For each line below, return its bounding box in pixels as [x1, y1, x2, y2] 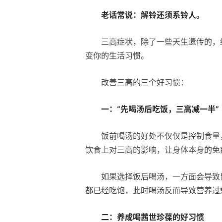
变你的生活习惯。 [85, 50, 149, 60]
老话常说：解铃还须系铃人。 [101, 9, 204, 20]
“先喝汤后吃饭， [117, 104, 176, 114]
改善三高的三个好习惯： [101, 77, 188, 87]
